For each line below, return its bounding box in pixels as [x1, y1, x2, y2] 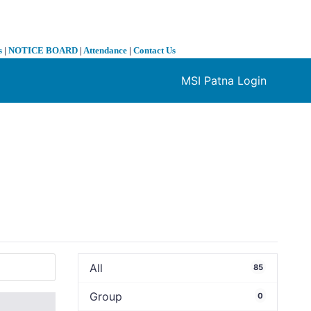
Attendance [83, 45, 127, 56]
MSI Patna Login [181, 74, 267, 88]
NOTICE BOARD [8, 45, 78, 56]
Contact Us [133, 45, 176, 56]
